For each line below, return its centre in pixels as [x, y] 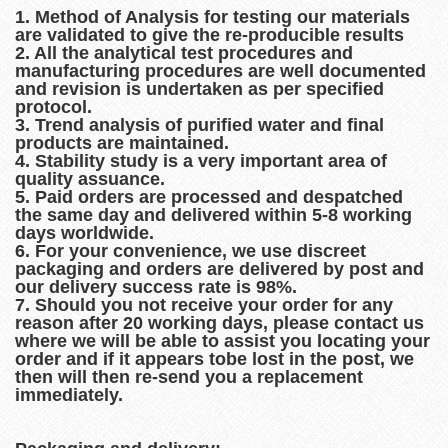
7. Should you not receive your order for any [204, 304]
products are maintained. [122, 142]
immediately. [69, 394]
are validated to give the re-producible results [209, 34]
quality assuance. [90, 178]
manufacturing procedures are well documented [220, 70]
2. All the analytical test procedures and [184, 52]
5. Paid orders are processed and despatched [209, 196]
